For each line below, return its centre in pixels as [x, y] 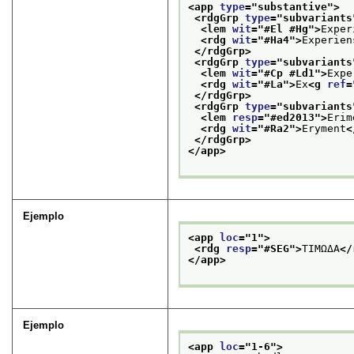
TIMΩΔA [321, 248]
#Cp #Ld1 [290, 73]
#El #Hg [286, 28]
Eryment [324, 128]
